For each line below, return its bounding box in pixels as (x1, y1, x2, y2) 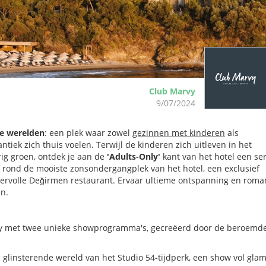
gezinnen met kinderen (132, 127, 225, 139)
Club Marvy (149, 85, 195, 97)
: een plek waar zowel (45, 127, 132, 139)
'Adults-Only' (107, 151, 160, 163)
